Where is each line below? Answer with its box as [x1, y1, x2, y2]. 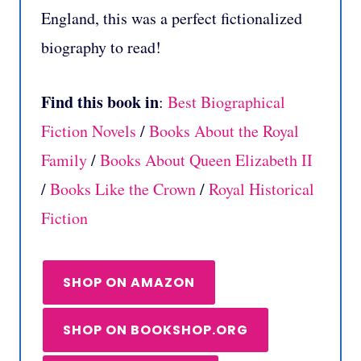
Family [41, 148, 87, 171]
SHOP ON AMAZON [63, 272, 195, 292]
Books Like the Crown [50, 177, 196, 200]
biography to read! [41, 35, 161, 58]
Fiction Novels [41, 119, 136, 142]
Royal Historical [209, 177, 314, 200]
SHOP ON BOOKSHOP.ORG [63, 320, 248, 339]
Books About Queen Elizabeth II [100, 148, 313, 171]
